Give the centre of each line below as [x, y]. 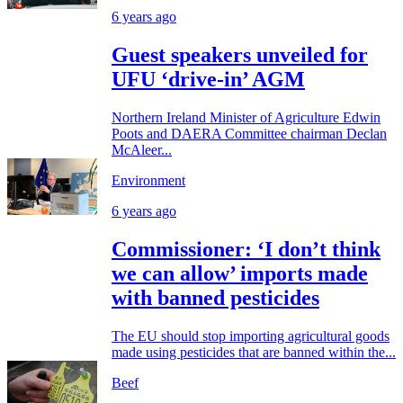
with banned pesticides [215, 297]
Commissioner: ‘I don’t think [246, 249]
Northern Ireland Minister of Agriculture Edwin [246, 117]
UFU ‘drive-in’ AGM [208, 79]
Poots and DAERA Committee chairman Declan [249, 133]
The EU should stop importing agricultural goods [251, 336]
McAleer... [142, 149]
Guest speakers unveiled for [240, 54]
